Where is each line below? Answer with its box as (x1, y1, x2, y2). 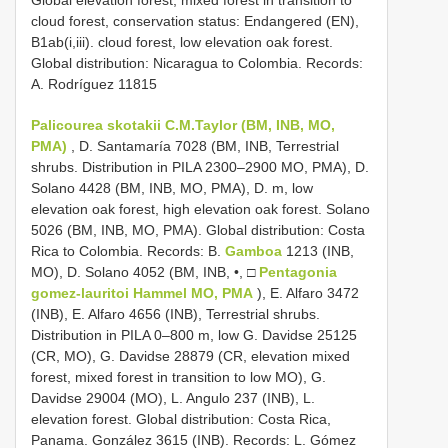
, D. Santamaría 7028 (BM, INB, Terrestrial (67, 137, 339, 154)
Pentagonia (259, 263, 337, 280)
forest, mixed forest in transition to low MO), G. (31, 368, 326, 385)
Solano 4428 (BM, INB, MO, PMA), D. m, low (31, 179, 313, 196)
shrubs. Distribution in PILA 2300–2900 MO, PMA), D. (31, 158, 369, 175)
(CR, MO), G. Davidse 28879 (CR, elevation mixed (31, 347, 350, 364)
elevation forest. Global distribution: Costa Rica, (31, 410, 331, 427)
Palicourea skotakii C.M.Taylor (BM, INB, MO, (31, 116, 335, 133)
